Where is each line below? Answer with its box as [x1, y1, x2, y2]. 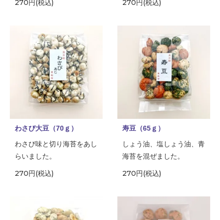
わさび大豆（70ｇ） [15, 124, 78, 132]
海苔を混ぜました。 [122, 152, 184, 160]
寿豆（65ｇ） [122, 124, 165, 132]
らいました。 [15, 152, 56, 160]
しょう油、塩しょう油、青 [122, 139, 205, 148]
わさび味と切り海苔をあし [15, 139, 97, 148]
